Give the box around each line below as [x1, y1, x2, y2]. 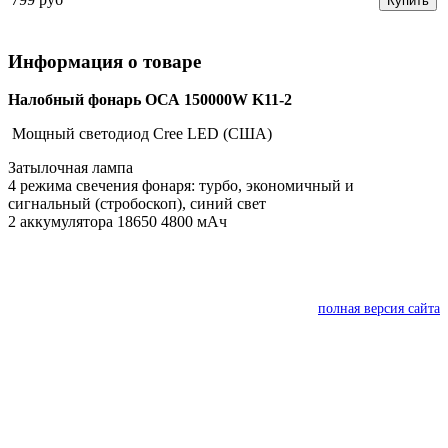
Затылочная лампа [8, 159, 133, 177]
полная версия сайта [318, 301, 440, 317]
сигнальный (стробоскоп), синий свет [8, 195, 266, 213]
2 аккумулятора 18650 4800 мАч [8, 213, 227, 231]
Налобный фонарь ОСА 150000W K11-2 [8, 91, 292, 109]
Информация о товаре [8, 50, 201, 72]
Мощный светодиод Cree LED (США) [8, 125, 272, 143]
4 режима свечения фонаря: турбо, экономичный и [8, 177, 354, 195]
